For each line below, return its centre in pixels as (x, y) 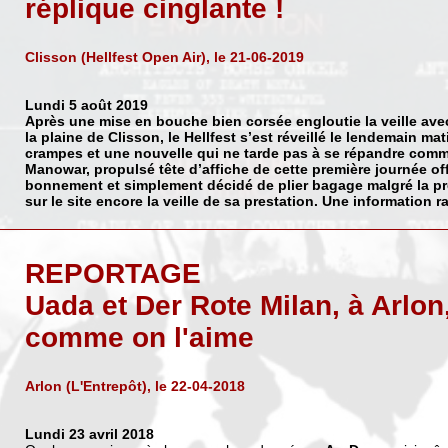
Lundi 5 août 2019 (86, 104)
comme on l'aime (139, 338)
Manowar (55, 168)
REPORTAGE (112, 274)
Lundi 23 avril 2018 (89, 433)
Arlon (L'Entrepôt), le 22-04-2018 (134, 385)
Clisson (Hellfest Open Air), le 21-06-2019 (164, 56)
